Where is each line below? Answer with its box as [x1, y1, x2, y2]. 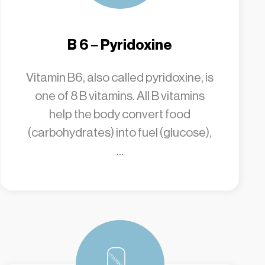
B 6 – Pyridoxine [67, 37, 173, 53]
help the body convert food [49, 107, 191, 121]
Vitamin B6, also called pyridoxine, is [26, 70, 214, 85]
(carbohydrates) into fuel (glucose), [28, 125, 212, 140]
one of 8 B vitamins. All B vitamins [35, 89, 205, 103]
